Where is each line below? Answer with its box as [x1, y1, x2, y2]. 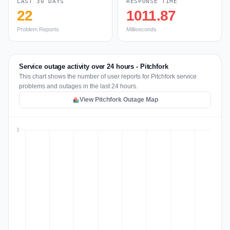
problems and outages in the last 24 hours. [19, 83, 138, 90]
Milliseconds [126, 26, 157, 32]
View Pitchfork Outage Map [79, 96, 158, 103]
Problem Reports [17, 26, 59, 32]
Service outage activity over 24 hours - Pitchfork [19, 63, 168, 70]
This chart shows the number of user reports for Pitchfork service [19, 73, 197, 80]
